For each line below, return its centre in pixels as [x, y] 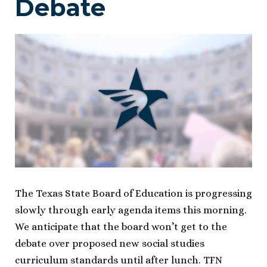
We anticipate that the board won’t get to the [121, 226]
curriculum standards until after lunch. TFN [119, 260]
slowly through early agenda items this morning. [131, 210]
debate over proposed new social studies [110, 243]
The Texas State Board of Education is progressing [133, 193]
